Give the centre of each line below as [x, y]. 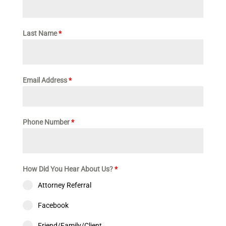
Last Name [40, 34]
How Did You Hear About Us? [68, 169]
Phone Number [47, 122]
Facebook [53, 206]
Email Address [45, 80]
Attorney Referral [64, 185]
